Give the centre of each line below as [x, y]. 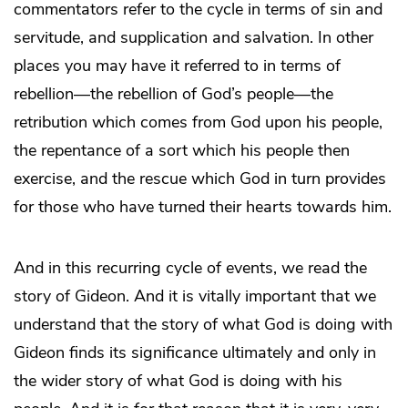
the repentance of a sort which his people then [182, 150]
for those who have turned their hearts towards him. [203, 206]
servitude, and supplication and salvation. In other [194, 37]
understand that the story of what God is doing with [203, 324]
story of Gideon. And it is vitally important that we [195, 296]
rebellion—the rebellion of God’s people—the [173, 93]
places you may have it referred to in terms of [177, 65]
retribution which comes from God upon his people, [198, 122]
